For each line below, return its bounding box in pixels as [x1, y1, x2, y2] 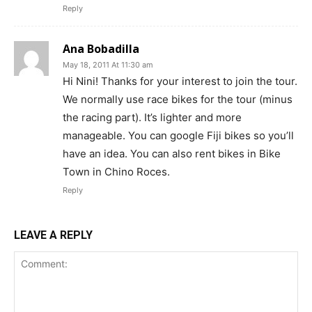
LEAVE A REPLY [14, 228, 93, 242]
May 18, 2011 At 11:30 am [63, 60, 153, 70]
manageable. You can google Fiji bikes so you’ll [63, 129, 294, 143]
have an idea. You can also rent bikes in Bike [63, 147, 281, 161]
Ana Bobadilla [63, 41, 139, 57]
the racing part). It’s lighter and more [63, 111, 242, 125]
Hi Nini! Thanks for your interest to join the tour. [63, 75, 297, 88]
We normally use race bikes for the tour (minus [63, 93, 292, 107]
